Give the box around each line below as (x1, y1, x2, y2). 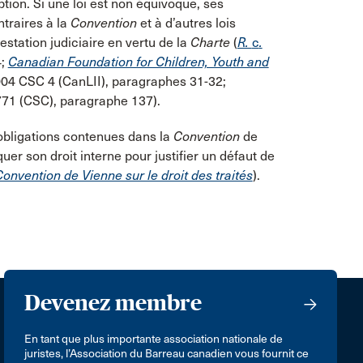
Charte (190, 34, 230, 50)
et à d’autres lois (136, 15, 236, 31)
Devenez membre (24, 289, 203, 315)
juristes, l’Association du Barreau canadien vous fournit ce (24, 346, 310, 361)
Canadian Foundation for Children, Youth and (7, 53, 269, 70)
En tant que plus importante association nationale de (24, 331, 284, 346)
